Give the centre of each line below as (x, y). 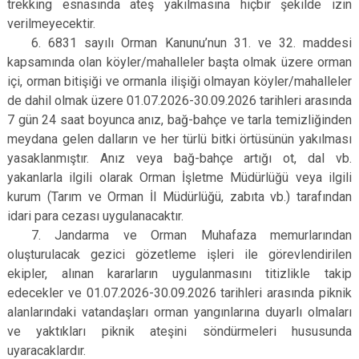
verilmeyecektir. (51, 24)
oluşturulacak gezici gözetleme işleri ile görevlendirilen (179, 254)
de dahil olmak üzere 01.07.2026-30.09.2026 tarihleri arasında (179, 101)
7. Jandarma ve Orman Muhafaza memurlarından (192, 235)
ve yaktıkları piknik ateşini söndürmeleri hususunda (179, 331)
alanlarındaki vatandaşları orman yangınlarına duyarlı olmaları (179, 312)
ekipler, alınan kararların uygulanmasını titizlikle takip (179, 274)
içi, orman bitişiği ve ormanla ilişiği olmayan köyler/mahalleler (179, 81)
